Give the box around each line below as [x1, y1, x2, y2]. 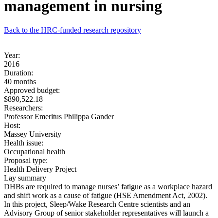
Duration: [4, 68, 33, 77]
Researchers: [4, 103, 43, 112]
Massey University [4, 129, 61, 138]
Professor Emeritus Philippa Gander [4, 112, 114, 121]
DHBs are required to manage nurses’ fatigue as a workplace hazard [4, 182, 212, 191]
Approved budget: [4, 86, 60, 94]
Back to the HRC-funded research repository [4, 25, 141, 34]
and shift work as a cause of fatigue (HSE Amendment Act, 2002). [4, 191, 207, 200]
